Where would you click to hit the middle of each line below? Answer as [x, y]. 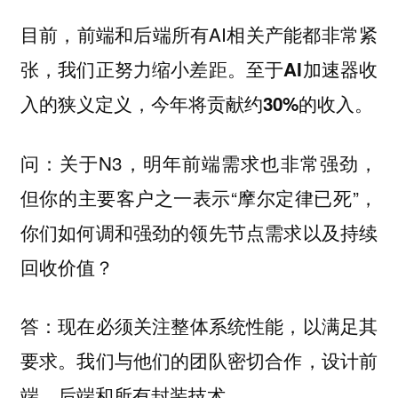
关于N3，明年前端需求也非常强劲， [219, 162]
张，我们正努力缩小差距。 [133, 68]
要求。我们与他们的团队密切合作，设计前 [199, 360]
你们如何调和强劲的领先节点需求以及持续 [199, 231]
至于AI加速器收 [312, 69]
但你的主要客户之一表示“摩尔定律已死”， [199, 197]
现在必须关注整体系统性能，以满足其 [218, 326]
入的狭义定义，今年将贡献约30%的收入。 [196, 103]
